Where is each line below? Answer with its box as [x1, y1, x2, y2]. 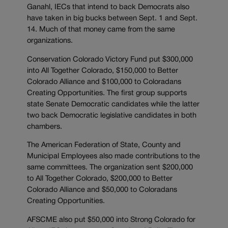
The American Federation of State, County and [27, 142, 181, 149]
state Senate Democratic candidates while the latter [27, 101, 199, 108]
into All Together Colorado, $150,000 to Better [27, 67, 178, 74]
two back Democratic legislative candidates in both [27, 112, 196, 119]
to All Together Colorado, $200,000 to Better [27, 176, 173, 183]
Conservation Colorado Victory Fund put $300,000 [27, 56, 193, 63]
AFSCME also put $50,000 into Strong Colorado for [27, 217, 195, 223]
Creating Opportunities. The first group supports [27, 90, 187, 97]
